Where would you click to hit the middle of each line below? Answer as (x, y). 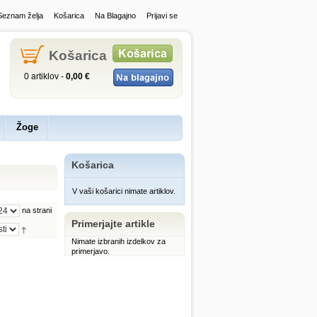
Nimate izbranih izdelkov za (119, 241)
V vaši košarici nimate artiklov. (124, 191)
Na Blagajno (115, 16)
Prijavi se (162, 16)
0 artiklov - (45, 76)
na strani (36, 211)
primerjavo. (91, 251)
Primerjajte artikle (113, 224)
